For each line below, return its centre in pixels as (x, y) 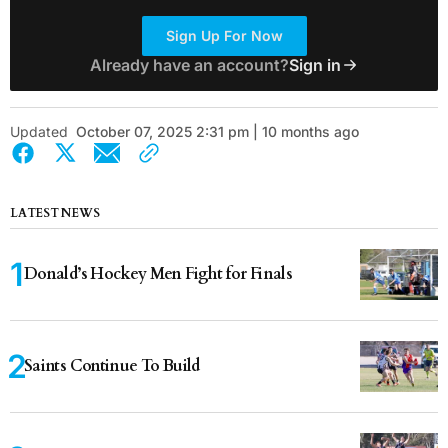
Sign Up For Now (224, 35)
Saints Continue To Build (112, 365)
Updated (39, 131)
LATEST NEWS (55, 212)
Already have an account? (189, 64)
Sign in (314, 64)
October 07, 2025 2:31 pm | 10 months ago (217, 131)
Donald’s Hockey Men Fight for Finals (158, 273)
